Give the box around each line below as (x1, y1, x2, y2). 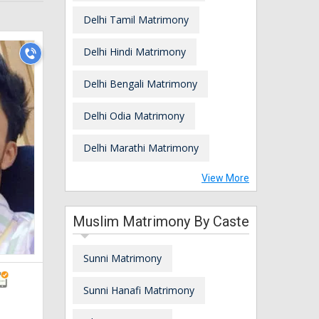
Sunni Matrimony (83, 251, 162, 265)
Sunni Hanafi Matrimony (83, 283, 194, 297)
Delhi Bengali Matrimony (83, 76, 197, 90)
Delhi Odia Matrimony (83, 108, 184, 122)
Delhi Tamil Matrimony (83, 12, 189, 26)
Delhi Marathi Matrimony (83, 140, 199, 155)
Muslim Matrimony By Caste (73, 212, 249, 230)
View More (202, 172, 249, 184)
